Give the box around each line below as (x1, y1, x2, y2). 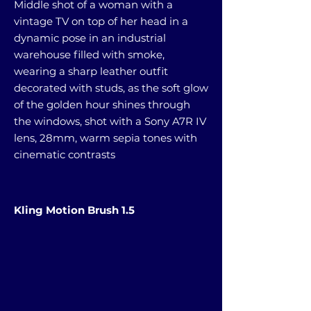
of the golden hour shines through (14, 97, 190, 111)
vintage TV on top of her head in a (14, 14, 188, 28)
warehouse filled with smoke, (14, 47, 165, 61)
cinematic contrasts (14, 147, 115, 161)
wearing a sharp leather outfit (14, 64, 168, 78)
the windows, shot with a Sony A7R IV (14, 114, 206, 128)
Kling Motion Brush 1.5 (14, 203, 135, 217)
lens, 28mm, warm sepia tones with (14, 131, 197, 144)
